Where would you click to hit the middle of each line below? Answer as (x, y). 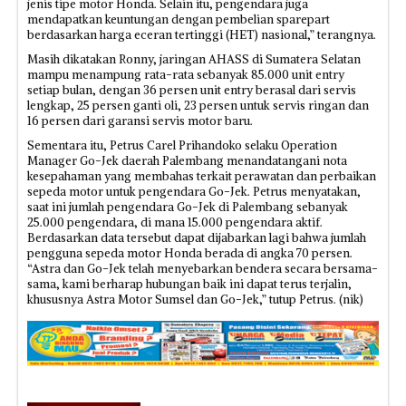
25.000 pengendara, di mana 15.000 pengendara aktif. (175, 222)
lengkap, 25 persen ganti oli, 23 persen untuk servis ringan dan (198, 106)
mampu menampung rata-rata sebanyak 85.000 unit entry (186, 75)
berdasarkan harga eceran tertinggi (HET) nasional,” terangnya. (202, 35)
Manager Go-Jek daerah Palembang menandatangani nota (187, 161)
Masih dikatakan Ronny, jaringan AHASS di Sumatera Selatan (194, 59)
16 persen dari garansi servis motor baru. (140, 121)
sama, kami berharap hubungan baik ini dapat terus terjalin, (189, 284)
